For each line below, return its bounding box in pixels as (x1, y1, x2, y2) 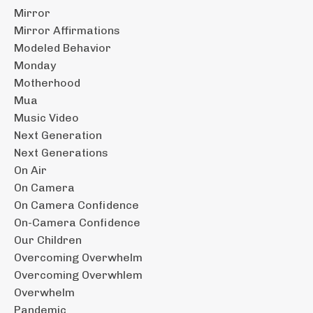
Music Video (14, 110, 79, 124)
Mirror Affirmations (14, 23, 120, 37)
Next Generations (14, 145, 108, 159)
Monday (14, 58, 56, 72)
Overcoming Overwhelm (14, 250, 143, 264)
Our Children (14, 233, 82, 247)
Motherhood (14, 75, 80, 89)
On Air (14, 163, 47, 177)
